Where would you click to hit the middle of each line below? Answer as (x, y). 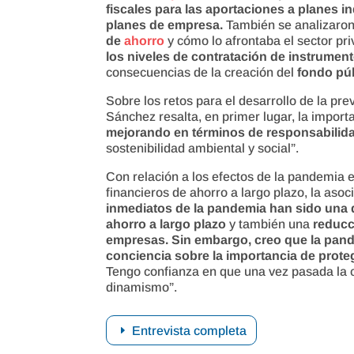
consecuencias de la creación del (202, 72)
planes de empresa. (165, 24)
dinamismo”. (142, 287)
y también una (270, 224)
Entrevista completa (190, 330)
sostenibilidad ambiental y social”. (203, 148)
